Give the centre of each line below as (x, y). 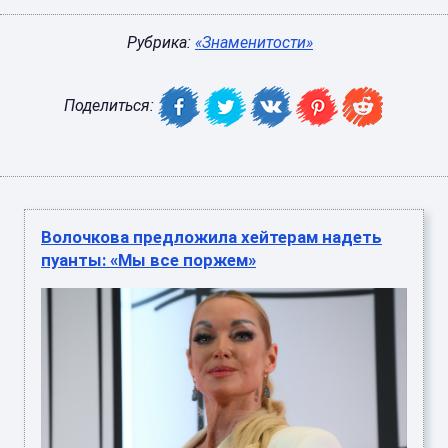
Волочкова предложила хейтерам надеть (211, 237)
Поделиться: (111, 106)
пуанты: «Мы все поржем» (148, 260)
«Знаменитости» (254, 42)
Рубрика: (161, 42)
